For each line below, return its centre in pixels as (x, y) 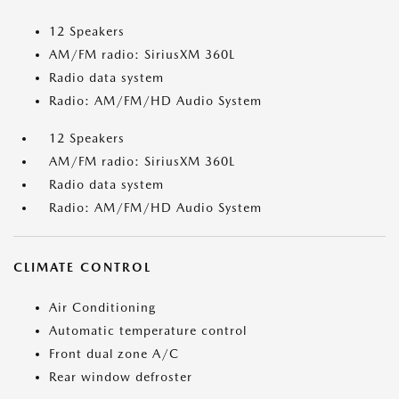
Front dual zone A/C (114, 354)
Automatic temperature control (148, 330)
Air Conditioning (102, 307)
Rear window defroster (121, 377)
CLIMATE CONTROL (82, 267)
